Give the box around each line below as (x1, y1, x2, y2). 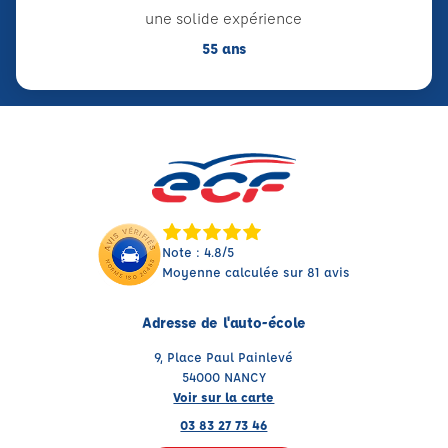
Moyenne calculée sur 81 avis (162, 262, 351, 280)
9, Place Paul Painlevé (154, 347, 294, 365)
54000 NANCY (181, 367, 266, 385)
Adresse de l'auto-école (142, 312, 306, 332)
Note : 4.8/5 (162, 242, 235, 260)
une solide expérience (145, 8, 303, 28)
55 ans (201, 38, 246, 58)
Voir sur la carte (173, 387, 275, 405)
